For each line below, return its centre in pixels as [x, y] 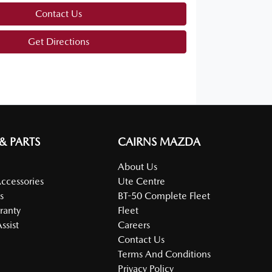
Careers [134, 225]
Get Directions [58, 41]
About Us [138, 166]
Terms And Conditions [165, 254]
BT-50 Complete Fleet [164, 195]
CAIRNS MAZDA [159, 141]
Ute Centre [142, 181]
